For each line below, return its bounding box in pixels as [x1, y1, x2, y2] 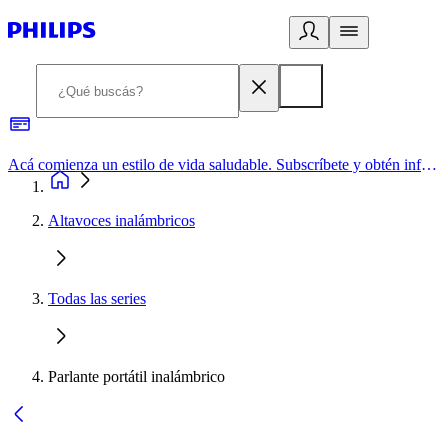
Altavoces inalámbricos [48, 212, 195, 229]
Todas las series [48, 290, 146, 307]
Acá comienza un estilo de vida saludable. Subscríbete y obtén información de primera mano [421, 156, 437, 173]
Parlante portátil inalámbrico [48, 368, 225, 385]
